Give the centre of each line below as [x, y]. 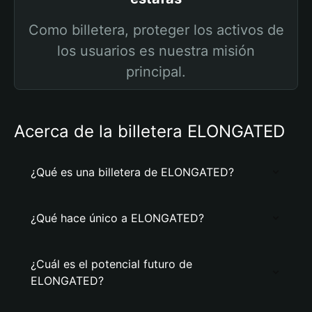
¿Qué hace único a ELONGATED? [117, 218]
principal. [156, 72]
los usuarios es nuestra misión [156, 51]
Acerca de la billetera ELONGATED [149, 131]
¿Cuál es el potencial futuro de [111, 264]
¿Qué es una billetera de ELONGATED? [132, 172]
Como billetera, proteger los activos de [156, 30]
